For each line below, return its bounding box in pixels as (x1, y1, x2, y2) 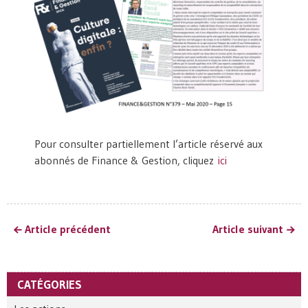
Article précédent (25, 222, 111, 236)
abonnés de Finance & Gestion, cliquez (34, 153, 218, 168)
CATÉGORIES (17, 277, 82, 292)
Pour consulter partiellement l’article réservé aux (34, 137, 263, 151)
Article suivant (212, 222, 283, 236)
